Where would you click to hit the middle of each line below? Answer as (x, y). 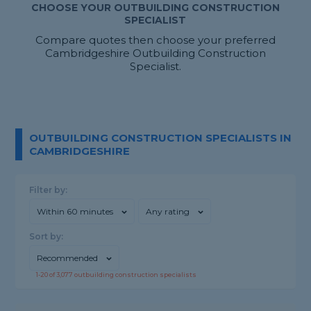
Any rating (168, 212)
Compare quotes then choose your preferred (155, 40)
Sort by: (47, 237)
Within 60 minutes (75, 212)
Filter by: (49, 190)
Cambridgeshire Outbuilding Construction (155, 53)
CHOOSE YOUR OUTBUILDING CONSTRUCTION (155, 8)
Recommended (68, 258)
